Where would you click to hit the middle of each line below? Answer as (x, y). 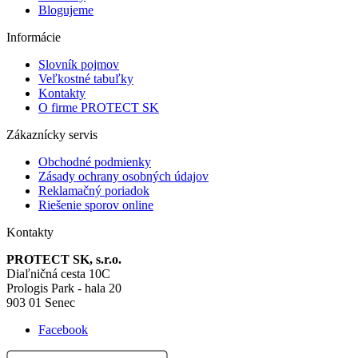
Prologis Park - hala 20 (64, 288)
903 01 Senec (41, 302)
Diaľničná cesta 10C (58, 273)
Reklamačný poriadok (94, 190)
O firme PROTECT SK (99, 107)
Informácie (34, 37)
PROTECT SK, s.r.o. (64, 259)
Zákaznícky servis (52, 134)
